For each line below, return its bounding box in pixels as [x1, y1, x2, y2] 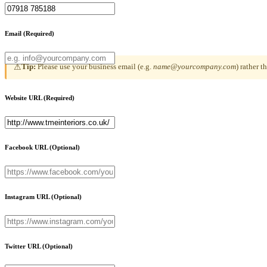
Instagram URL [5, 193, 51, 200]
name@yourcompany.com [153, 61, 236, 71]
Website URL [5, 94, 44, 101]
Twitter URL [5, 242, 42, 250]
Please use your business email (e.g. [36, 61, 153, 71]
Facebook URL [5, 143, 49, 151]
